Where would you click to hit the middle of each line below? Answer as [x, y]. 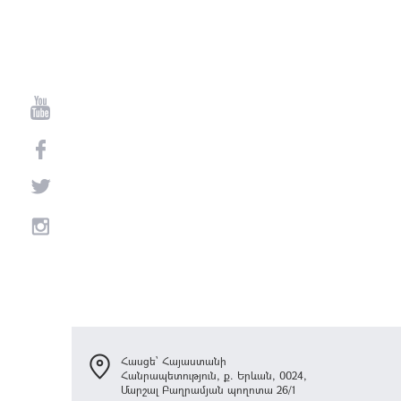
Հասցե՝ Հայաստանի [174, 360]
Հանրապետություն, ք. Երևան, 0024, [214, 375]
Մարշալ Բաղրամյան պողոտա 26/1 [209, 389]
